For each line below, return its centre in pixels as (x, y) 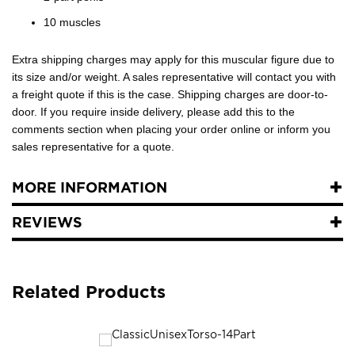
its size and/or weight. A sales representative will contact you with (174, 77)
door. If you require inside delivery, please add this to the (153, 112)
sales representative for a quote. (93, 147)
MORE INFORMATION (90, 187)
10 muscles (72, 23)
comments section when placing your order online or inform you (171, 130)
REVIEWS (47, 222)
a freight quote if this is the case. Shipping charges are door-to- (170, 95)
